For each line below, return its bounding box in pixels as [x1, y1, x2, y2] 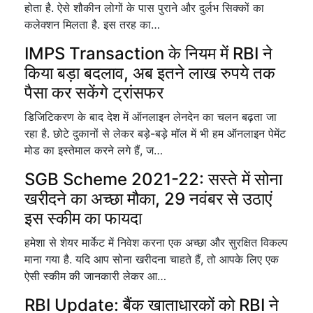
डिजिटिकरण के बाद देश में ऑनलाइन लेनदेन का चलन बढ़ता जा [24, 110, 277, 124]
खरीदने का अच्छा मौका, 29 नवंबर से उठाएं [24, 189, 272, 209]
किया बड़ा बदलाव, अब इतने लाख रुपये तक [24, 63, 275, 83]
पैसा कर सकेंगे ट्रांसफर [24, 82, 163, 103]
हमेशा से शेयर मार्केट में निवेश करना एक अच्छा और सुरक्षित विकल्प [24, 235, 288, 249]
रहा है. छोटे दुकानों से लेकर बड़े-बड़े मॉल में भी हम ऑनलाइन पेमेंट [24, 126, 286, 140]
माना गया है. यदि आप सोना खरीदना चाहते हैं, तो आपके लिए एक [24, 252, 279, 266]
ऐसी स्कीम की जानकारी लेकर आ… [24, 269, 166, 283]
